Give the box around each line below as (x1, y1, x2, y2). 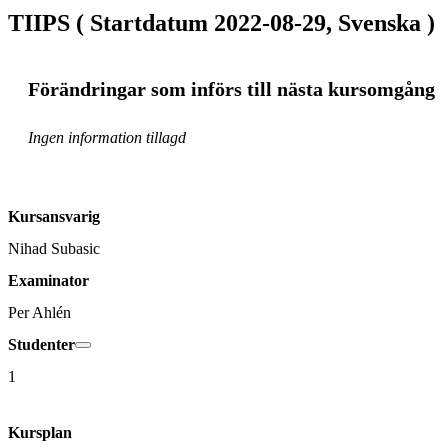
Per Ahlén (8, 304, 71, 322)
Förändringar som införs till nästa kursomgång (28, 77, 435, 100)
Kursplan (8, 424, 72, 442)
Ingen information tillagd (28, 129, 186, 147)
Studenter (8, 336, 75, 354)
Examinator (8, 272, 89, 290)
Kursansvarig (8, 208, 100, 226)
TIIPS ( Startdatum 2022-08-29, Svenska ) (8, 9, 435, 36)
